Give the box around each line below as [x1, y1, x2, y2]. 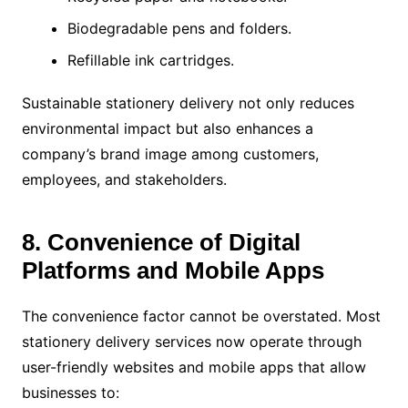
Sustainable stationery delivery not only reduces [21, 93, 354, 112]
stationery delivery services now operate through [21, 331, 362, 351]
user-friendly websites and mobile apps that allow [21, 357, 366, 376]
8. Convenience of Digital [21, 228, 301, 256]
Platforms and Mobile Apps [21, 256, 324, 284]
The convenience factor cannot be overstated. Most [21, 306, 381, 325]
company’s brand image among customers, [21, 144, 319, 163]
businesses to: [21, 382, 119, 402]
